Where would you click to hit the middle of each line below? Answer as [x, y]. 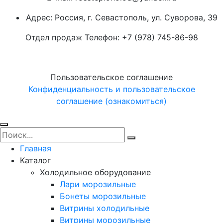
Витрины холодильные [105, 208]
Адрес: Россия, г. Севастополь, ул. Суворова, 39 [121, 17]
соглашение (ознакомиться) [111, 101]
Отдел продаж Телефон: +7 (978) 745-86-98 [111, 37]
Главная [36, 148]
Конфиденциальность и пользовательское [111, 89]
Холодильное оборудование [95, 172]
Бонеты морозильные [103, 196]
